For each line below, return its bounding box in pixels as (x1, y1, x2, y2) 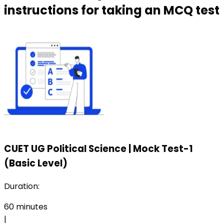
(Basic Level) (4, 156, 67, 170)
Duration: (4, 180, 39, 192)
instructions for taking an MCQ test (4, 1, 219, 18)
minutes (14, 200, 47, 212)
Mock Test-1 (133, 142, 193, 156)
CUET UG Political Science (4, 142, 126, 156)
